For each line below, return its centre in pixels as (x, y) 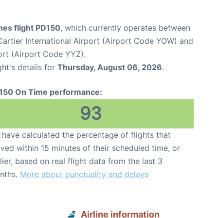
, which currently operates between (125, 28)
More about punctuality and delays (84, 174)
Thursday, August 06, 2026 (110, 67)
